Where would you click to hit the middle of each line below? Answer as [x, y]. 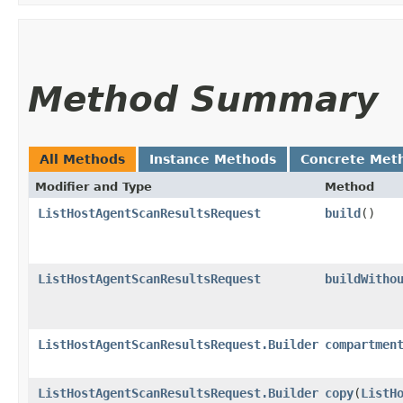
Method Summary [203, 99]
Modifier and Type [94, 186]
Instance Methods [213, 159]
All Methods [82, 159]
